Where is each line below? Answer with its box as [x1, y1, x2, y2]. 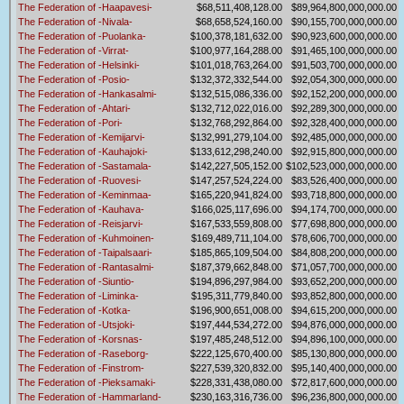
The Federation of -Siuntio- [18, 276, 134, 288]
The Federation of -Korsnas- [18, 334, 142, 345]
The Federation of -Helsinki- [18, 60, 140, 71]
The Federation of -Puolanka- [18, 31, 146, 42]
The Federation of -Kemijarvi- [18, 132, 145, 143]
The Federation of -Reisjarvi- [18, 218, 143, 230]
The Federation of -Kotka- [18, 305, 131, 317]
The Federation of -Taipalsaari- [18, 247, 152, 259]
